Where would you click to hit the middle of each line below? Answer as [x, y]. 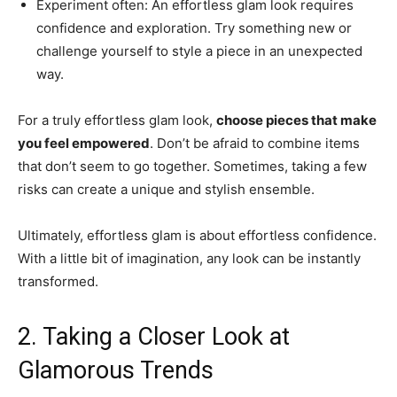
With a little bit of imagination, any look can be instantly [189, 259]
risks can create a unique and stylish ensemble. [166, 190]
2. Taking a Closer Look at [154, 337]
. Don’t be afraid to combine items [255, 144]
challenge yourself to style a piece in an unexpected [199, 51]
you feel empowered [84, 144]
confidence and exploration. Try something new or [194, 28]
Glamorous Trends [116, 371]
